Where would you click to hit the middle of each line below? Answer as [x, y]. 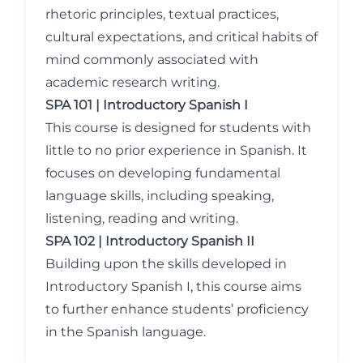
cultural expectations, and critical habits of [181, 37]
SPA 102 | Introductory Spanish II [150, 241]
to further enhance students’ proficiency [177, 309]
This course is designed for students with [178, 128]
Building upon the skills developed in [166, 264]
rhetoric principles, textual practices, [162, 14]
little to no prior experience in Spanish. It [176, 150]
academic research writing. [132, 82]
